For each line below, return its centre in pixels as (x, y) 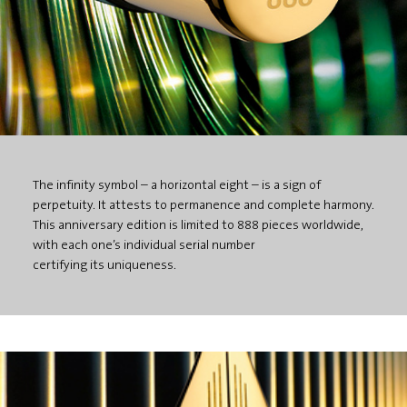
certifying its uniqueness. (104, 265)
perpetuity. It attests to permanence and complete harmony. (203, 205)
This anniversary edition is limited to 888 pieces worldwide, (198, 225)
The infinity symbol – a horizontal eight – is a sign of (177, 185)
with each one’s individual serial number (144, 245)
